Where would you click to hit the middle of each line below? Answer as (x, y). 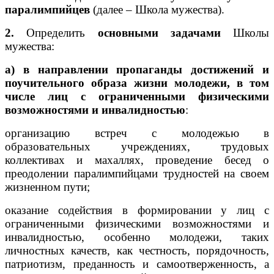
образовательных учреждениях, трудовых (137, 146)
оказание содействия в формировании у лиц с (137, 210)
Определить (56, 32)
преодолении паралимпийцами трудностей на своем (137, 173)
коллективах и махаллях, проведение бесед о (137, 160)
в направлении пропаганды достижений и (146, 69)
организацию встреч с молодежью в (137, 133)
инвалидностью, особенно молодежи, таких (137, 237)
